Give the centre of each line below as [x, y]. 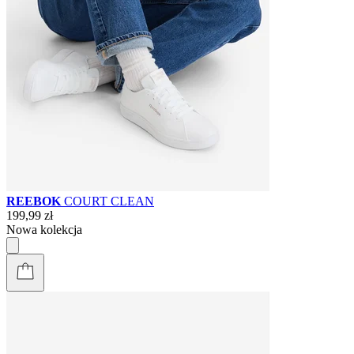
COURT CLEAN [109, 201]
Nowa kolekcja [44, 229]
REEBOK [35, 201]
